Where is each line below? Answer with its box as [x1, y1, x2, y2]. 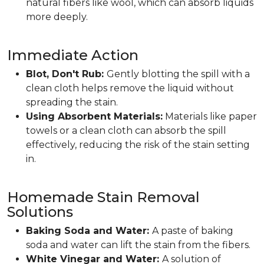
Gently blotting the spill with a [107, 68, 250, 80]
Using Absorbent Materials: [26, 111, 163, 122]
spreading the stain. [26, 97, 118, 108]
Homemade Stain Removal [7, 189, 200, 206]
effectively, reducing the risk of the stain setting [26, 139, 250, 150]
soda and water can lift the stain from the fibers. [26, 239, 250, 250]
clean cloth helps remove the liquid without [26, 82, 234, 94]
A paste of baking [152, 225, 233, 236]
